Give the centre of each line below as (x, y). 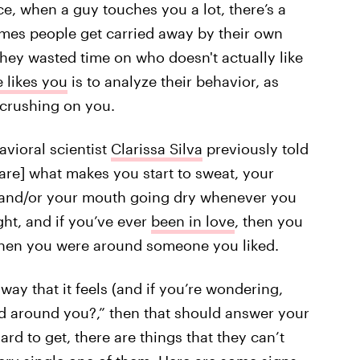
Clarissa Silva (156, 149)
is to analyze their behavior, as (173, 81)
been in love (192, 221)
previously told (255, 149)
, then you (268, 221)
